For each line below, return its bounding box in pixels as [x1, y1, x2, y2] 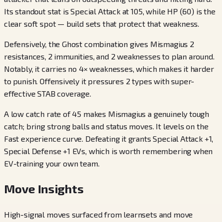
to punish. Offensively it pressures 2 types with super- [4, 76, 195, 86]
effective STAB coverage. [4, 88, 91, 98]
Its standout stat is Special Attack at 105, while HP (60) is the [4, 6, 216, 16]
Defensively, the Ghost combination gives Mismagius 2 [4, 39, 194, 49]
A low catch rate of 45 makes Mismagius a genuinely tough [4, 109, 210, 118]
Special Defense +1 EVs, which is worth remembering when [4, 146, 213, 156]
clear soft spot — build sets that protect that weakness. [4, 18, 200, 28]
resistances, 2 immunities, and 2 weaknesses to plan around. [4, 51, 215, 61]
